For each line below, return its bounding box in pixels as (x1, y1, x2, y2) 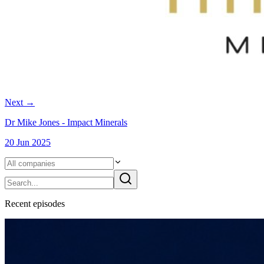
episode (33, 198, 61, 209)
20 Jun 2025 (5, 137, 51, 147)
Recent (5, 198, 33, 209)
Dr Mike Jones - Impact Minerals (5, 117, 127, 127)
